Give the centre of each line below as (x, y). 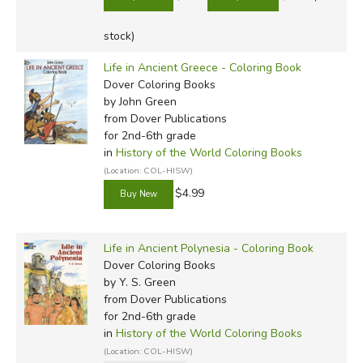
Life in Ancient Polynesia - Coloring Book (208, 248)
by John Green (140, 101)
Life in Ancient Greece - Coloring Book (202, 67)
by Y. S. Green (139, 282)
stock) (119, 36)
